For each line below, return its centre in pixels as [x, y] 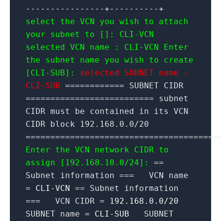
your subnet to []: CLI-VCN [90, 35]
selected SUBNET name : [134, 73]
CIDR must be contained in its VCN [107, 111]
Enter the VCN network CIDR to [97, 150]
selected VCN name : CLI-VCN [92, 47]
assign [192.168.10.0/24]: [90, 163]
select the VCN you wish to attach [107, 22]
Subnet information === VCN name [107, 176]
